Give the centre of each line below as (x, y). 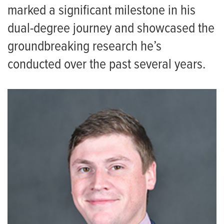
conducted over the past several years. (106, 65)
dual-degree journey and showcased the (111, 29)
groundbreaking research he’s (84, 47)
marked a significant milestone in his (101, 11)
